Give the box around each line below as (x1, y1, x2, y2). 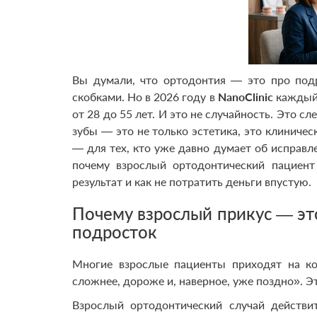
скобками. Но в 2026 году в (72, 90, 218, 103)
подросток (72, 221, 157, 242)
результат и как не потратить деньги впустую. (72, 175, 311, 188)
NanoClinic (217, 90, 273, 103)
